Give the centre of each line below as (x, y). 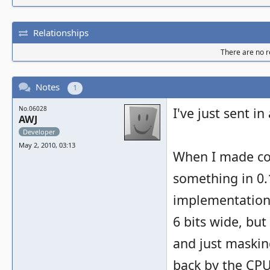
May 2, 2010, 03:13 (47, 145)
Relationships (61, 32)
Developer (39, 132)
